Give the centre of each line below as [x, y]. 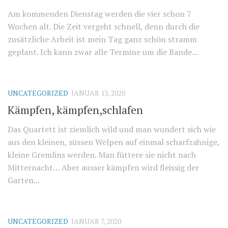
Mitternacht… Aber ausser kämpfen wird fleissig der [103, 167]
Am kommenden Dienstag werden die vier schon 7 [99, 13]
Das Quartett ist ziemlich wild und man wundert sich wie [112, 129]
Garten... [24, 180]
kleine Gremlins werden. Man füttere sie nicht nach [102, 154]
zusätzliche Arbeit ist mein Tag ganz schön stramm [102, 39]
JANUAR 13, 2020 [98, 93]
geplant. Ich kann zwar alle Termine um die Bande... [103, 52]
